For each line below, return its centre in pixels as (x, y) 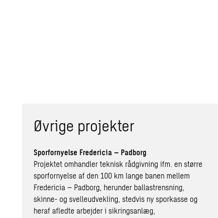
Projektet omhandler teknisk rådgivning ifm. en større (118, 163)
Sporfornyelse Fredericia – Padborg (90, 152)
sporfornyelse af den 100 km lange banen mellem (112, 175)
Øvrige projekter (84, 125)
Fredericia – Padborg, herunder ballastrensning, (109, 187)
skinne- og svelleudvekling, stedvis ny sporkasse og (116, 199)
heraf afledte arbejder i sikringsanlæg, (95, 210)
